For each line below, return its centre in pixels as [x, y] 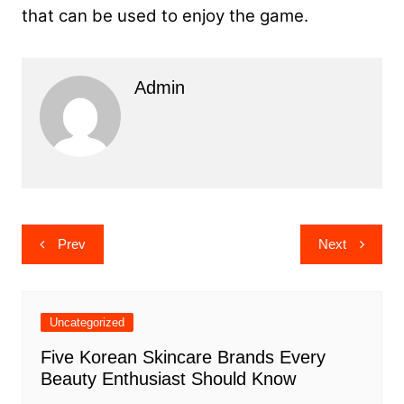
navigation [73, 265]
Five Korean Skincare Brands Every [183, 357]
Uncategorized [87, 322]
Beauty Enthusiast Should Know [168, 378]
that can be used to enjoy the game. [165, 15]
